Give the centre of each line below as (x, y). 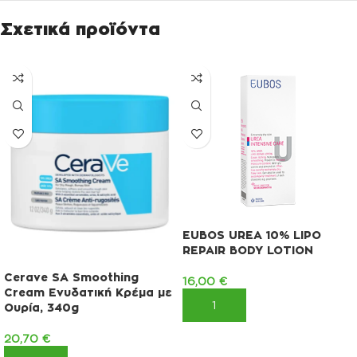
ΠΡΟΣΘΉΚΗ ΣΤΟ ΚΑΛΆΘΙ (259, 305)
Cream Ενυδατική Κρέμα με (88, 292)
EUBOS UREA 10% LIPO (252, 234)
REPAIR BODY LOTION (248, 249)
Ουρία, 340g (41, 308)
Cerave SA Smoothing (71, 277)
